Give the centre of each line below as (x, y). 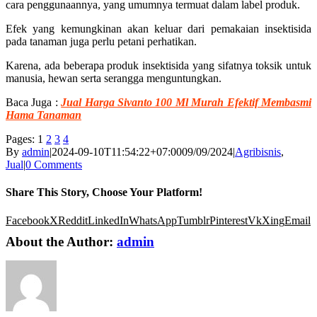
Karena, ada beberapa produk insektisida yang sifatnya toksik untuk (158, 66)
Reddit (73, 220)
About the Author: (61, 241)
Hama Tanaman (44, 115)
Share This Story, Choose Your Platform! (104, 192)
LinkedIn (108, 220)
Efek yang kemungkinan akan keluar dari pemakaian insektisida (158, 29)
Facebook (28, 220)
